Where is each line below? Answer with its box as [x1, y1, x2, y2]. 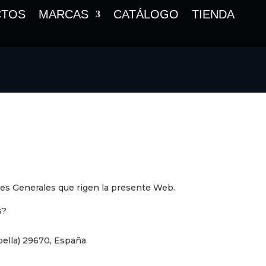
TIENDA [192, 8, 235, 21]
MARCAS [39, 8, 88, 21]
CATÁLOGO [113, 8, 179, 21]
